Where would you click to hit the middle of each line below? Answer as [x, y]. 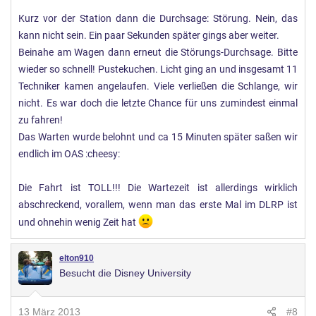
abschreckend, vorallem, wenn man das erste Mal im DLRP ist [158, 205]
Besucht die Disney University [125, 273]
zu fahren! [41, 120]
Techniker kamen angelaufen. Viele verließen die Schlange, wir [158, 86]
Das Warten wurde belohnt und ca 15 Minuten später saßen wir [158, 137]
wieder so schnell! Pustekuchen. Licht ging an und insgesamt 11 [158, 69]
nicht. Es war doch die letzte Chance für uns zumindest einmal [158, 103]
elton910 [77, 258]
